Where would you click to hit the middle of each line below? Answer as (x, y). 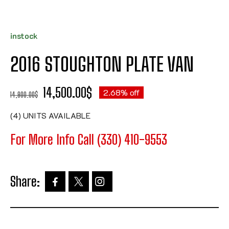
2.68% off (121, 92)
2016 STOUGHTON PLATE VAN (102, 64)
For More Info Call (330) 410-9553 (89, 140)
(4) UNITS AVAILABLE (50, 115)
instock (24, 36)
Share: (25, 182)
